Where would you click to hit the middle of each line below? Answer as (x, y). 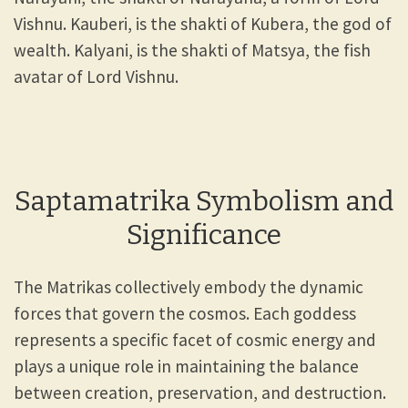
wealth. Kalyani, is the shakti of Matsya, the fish (192, 50)
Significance (204, 235)
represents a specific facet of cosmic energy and (195, 339)
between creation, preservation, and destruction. (200, 392)
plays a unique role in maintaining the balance (186, 366)
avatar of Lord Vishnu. (98, 76)
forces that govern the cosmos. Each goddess (185, 313)
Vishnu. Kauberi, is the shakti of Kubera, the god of (203, 23)
